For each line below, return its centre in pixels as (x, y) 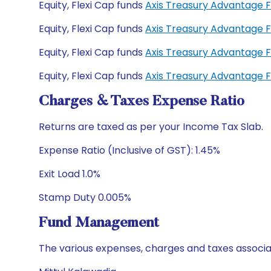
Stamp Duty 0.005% (85, 198)
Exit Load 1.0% (70, 174)
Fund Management (99, 223)
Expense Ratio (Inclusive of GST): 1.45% (129, 150)
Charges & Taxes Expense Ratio (142, 102)
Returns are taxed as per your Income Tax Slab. (151, 127)
